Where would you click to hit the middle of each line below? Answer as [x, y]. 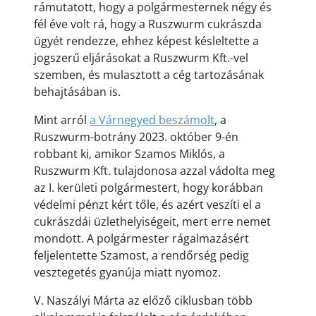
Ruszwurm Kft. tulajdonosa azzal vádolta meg [154, 171]
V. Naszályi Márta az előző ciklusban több [143, 300]
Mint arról [62, 120]
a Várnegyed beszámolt [152, 120]
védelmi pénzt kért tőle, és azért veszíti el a [147, 205]
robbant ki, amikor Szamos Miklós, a [129, 154]
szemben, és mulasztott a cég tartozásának [149, 75]
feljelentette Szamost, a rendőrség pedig [141, 255]
